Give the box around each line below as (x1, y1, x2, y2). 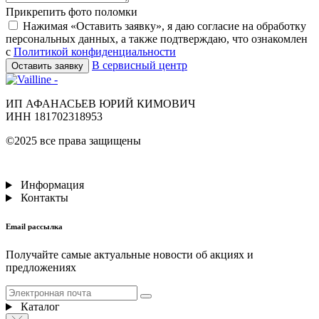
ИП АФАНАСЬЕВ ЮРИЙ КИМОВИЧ (6, 98, 195, 110)
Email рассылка (6, 222, 63, 231)
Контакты (17, 192, 68, 204)
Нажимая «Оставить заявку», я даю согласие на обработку (23, 20, 306, 33)
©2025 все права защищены (6, 135, 141, 147)
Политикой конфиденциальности (14, 46, 176, 58)
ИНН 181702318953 (6, 110, 103, 123)
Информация (17, 179, 84, 192)
